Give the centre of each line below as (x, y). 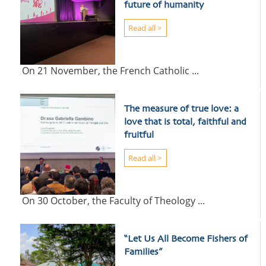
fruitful (139, 135)
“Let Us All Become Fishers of (186, 239)
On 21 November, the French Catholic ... (108, 70)
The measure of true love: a (181, 109)
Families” (143, 252)
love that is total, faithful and (185, 122)
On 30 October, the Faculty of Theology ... (111, 200)
